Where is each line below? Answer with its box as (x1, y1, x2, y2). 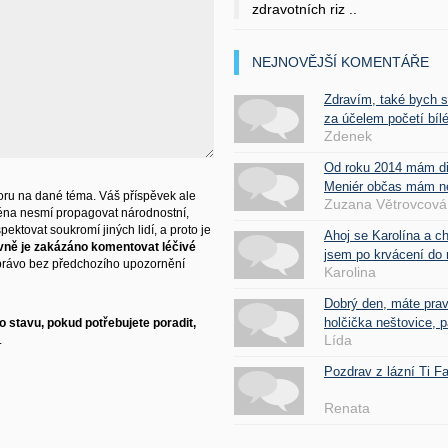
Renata (324, 399, 370, 416)
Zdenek (324, 127, 372, 144)
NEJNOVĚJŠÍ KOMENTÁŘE (252, 53, 429, 70)
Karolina (324, 263, 376, 280)
